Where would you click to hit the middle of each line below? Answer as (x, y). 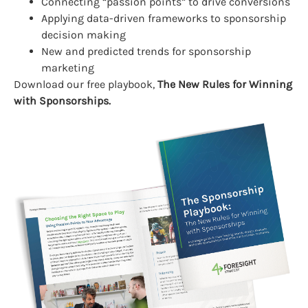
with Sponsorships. (62, 101)
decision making (84, 35)
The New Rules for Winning (225, 85)
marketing (68, 68)
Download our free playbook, (86, 85)
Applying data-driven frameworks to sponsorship (164, 19)
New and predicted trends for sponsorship (146, 52)
